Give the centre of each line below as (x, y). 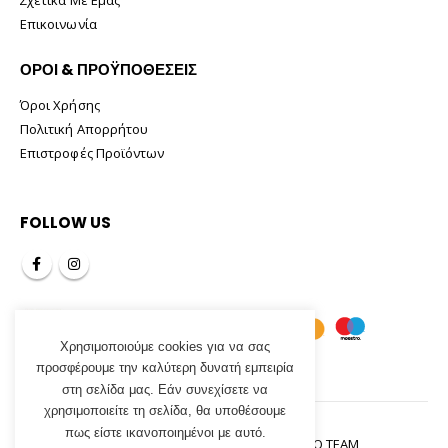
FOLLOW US (65, 223)
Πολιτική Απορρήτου (84, 129)
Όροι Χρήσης (60, 105)
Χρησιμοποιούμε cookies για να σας (165, 346)
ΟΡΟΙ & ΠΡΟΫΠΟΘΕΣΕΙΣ (108, 69)
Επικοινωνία (58, 23)
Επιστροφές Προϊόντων (92, 153)
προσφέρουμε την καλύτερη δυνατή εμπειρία (165, 368)
